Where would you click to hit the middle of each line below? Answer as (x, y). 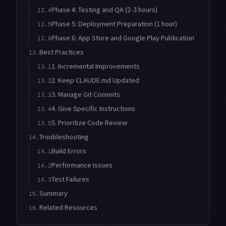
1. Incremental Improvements (96, 66)
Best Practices (62, 52)
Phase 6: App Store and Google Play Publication (123, 38)
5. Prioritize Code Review (89, 123)
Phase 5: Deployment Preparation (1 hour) (114, 24)
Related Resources (68, 207)
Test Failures (70, 179)
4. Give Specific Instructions (93, 108)
